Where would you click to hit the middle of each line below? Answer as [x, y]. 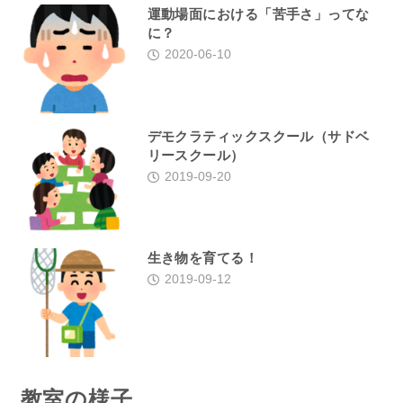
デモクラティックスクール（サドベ [258, 136]
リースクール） [196, 155]
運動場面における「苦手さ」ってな [258, 13]
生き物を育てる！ [203, 258]
